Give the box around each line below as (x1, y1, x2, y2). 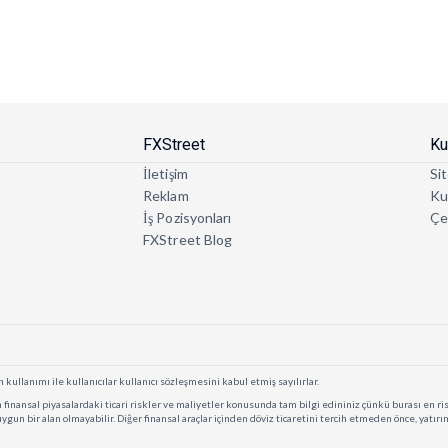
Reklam (143, 187, 189, 205)
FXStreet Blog (143, 231, 233, 249)
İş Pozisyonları (143, 209, 232, 227)
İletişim (143, 165, 188, 183)
